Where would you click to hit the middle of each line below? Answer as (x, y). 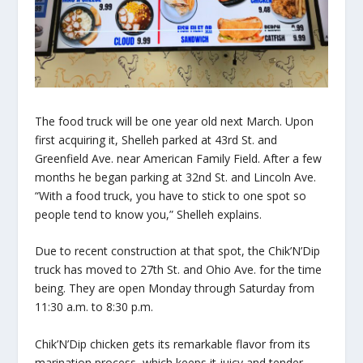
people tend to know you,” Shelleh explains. (149, 214)
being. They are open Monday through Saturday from (174, 288)
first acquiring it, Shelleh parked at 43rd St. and (156, 139)
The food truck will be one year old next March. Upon (174, 121)
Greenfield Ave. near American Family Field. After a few (178, 158)
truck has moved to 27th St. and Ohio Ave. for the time (178, 270)
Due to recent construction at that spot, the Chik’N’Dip (177, 251)
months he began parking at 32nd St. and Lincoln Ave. (175, 177)
